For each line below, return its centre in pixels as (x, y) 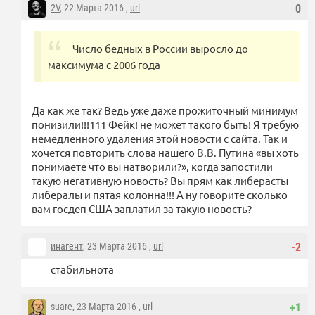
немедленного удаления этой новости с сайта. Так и (160, 139)
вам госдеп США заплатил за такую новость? (142, 209)
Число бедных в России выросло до (160, 49)
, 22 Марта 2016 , (95, 8)
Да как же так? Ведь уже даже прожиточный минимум (165, 110)
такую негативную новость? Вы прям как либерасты (160, 181)
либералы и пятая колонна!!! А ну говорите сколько (160, 195)
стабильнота (82, 269)
